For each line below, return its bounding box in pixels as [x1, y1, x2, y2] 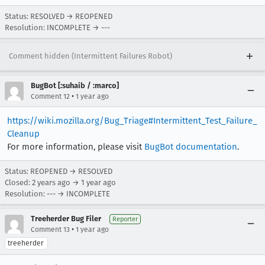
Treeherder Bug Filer [31, 214, 101, 223]
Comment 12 [31, 92, 70, 101]
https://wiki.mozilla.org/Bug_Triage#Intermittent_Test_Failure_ [7, 115, 257, 126]
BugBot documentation [144, 141, 237, 152]
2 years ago [32, 177, 70, 187]
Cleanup [7, 128, 40, 139]
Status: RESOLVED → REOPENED [5, 11, 112, 21]
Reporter [112, 215, 138, 223]
